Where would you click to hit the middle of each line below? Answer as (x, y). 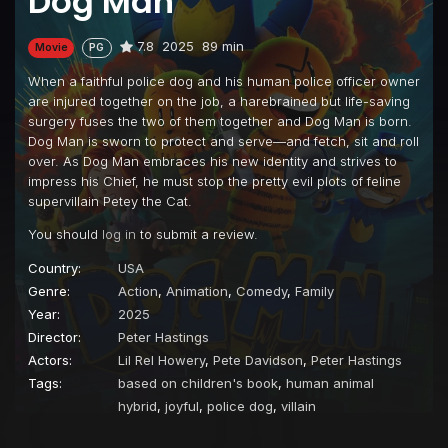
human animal (330, 382)
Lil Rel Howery (161, 359)
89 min (222, 46)
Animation (197, 290)
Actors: (50, 359)
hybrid (137, 405)
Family (314, 290)
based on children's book (198, 382)
